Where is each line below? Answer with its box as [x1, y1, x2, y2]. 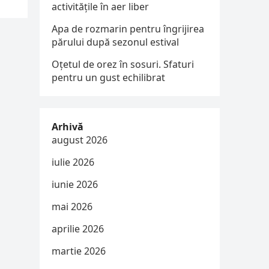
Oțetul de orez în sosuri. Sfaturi [52, 58, 194, 71]
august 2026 [52, 133, 107, 147]
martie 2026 [52, 244, 106, 258]
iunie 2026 [52, 178, 98, 191]
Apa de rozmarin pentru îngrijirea [52, 22, 204, 35]
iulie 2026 [52, 156, 94, 169]
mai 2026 [52, 200, 92, 213]
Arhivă [52, 120, 83, 133]
